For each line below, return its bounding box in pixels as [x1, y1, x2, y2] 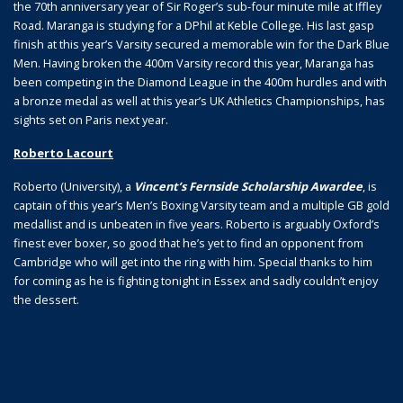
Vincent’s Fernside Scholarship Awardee [134, 177, 363, 194]
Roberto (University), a [13, 177, 134, 194]
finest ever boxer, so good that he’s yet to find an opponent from [13, 234, 363, 251]
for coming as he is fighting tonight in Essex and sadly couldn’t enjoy [13, 272, 378, 289]
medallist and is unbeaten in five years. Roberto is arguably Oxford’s [13, 215, 380, 232]
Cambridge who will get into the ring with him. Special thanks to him [13, 253, 372, 270]
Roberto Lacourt [13, 144, 113, 161]
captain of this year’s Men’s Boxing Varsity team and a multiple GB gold [13, 196, 390, 213]
